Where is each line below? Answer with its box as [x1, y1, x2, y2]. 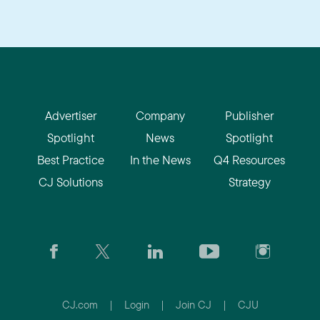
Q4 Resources [214, 151, 285, 167]
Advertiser [45, 107, 96, 123]
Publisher [225, 107, 274, 123]
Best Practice [37, 151, 104, 167]
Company [135, 107, 185, 123]
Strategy [228, 174, 271, 189]
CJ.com [61, 297, 98, 311]
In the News [129, 151, 191, 167]
